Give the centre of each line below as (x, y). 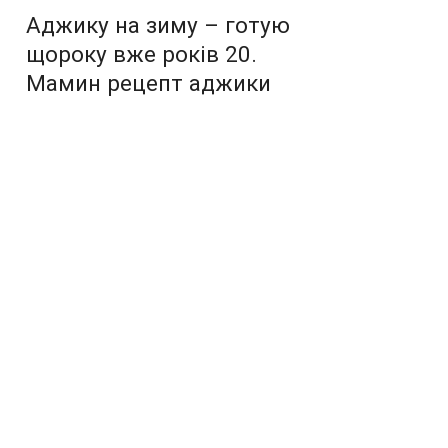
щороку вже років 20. (141, 53)
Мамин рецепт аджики (148, 82)
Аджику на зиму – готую (158, 24)
